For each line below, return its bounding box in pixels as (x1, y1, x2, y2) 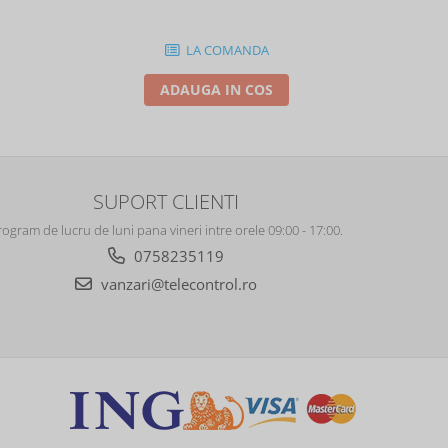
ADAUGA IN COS (160, 79, 273, 99)
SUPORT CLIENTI (93, 186, 239, 215)
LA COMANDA (182, 40, 269, 59)
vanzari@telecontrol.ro (97, 273, 257, 294)
